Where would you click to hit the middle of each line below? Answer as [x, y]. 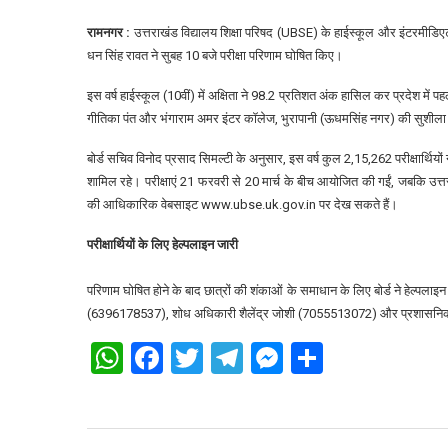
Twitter [252, 358]
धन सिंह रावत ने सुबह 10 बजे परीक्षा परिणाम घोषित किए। [215, 55]
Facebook [229, 358]
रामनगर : [109, 32]
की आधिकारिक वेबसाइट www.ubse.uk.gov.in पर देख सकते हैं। [242, 204]
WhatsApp [195, 358]
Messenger [360, 358]
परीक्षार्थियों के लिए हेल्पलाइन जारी [162, 244]
